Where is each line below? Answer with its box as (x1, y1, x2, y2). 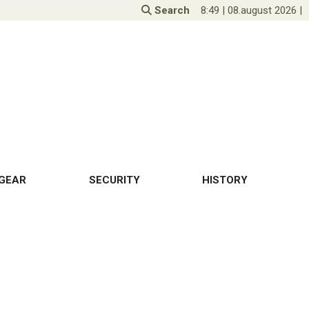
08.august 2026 (228, 4, 297, 17)
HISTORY (201, 174, 248, 187)
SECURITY (88, 174, 140, 187)
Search (152, 4, 190, 17)
